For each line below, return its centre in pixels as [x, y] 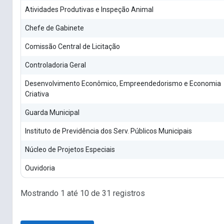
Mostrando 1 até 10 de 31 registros [83, 193]
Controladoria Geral [55, 65]
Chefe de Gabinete [54, 28]
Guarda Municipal [52, 112]
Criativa [37, 94]
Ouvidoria [40, 168]
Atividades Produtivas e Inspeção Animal [89, 9]
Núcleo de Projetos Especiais [70, 149]
